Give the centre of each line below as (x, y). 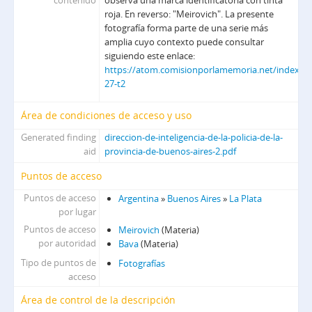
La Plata (246, 199)
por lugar (78, 212)
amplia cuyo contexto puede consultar (185, 42)
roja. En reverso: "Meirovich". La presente (189, 14)
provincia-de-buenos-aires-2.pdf (171, 151)
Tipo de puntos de (59, 263)
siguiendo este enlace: (150, 56)
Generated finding (59, 138)
